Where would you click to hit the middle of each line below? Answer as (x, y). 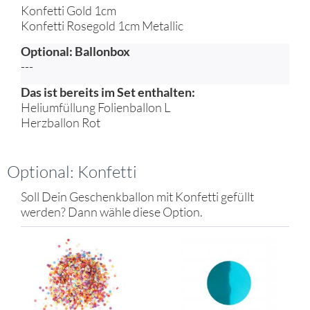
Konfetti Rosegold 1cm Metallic (102, 26)
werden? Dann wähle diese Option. (112, 212)
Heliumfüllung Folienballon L (95, 107)
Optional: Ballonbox (75, 51)
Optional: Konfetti (72, 172)
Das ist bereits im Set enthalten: (108, 92)
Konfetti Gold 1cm (69, 10)
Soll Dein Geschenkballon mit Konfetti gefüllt (137, 197)
